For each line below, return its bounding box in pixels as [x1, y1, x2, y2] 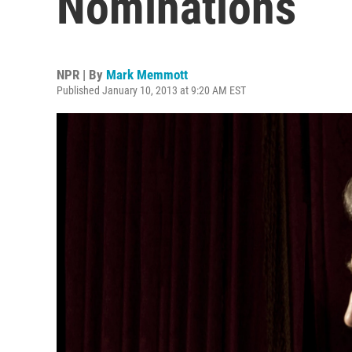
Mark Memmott [106, 67, 188, 82]
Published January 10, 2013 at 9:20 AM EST [57, 84, 246, 97]
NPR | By [57, 67, 106, 82]
